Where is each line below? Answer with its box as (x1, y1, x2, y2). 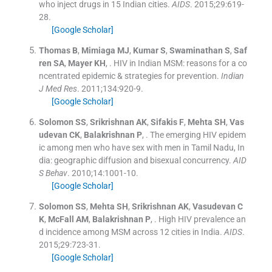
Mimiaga (81, 45, 115, 55)
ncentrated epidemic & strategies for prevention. (38, 70, 219, 81)
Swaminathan (169, 45, 223, 55)
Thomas (38, 45, 70, 55)
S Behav (38, 168, 67, 178)
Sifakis (150, 117, 177, 127)
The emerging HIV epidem (149, 129, 246, 140)
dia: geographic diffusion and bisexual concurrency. (38, 155, 231, 165)
